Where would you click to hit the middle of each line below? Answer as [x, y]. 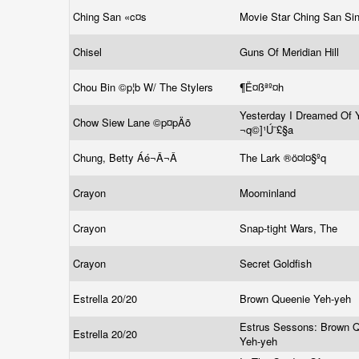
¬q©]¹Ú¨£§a [268, 129]
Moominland [269, 193]
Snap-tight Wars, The [290, 228]
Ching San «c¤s [111, 16]
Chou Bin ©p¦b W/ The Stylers [145, 87]
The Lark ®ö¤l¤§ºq [284, 157]
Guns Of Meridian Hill [291, 52]
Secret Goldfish [277, 263]
